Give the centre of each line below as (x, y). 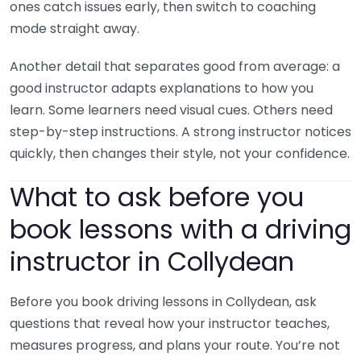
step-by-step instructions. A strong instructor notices (180, 132)
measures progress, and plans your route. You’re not (175, 346)
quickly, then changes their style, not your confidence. (180, 154)
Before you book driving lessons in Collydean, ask (163, 302)
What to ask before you (157, 197)
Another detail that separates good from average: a (175, 67)
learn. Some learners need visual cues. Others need (171, 110)
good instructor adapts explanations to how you (162, 89)
